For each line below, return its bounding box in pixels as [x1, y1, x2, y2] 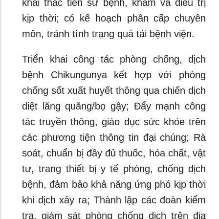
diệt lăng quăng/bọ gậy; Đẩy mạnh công [22, 101, 206, 111]
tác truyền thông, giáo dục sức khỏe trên [22, 116, 206, 127]
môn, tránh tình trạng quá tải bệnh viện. [22, 28, 200, 39]
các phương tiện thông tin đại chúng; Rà [22, 132, 206, 143]
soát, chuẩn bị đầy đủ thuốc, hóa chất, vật [22, 148, 206, 158]
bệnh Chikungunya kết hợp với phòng [22, 69, 206, 80]
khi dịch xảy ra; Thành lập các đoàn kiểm [22, 195, 206, 205]
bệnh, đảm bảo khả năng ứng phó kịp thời [22, 179, 206, 190]
